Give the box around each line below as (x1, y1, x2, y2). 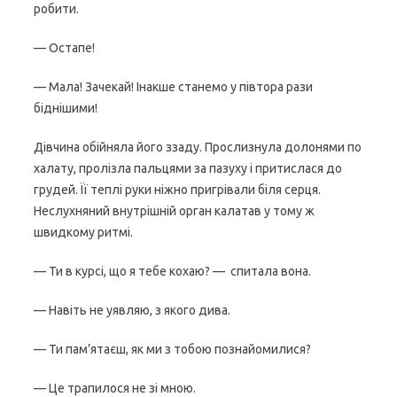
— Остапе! (34, 41, 95, 55)
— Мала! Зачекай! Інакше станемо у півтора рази (34, 80, 313, 94)
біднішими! (34, 101, 97, 115)
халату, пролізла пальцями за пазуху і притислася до (34, 161, 342, 175)
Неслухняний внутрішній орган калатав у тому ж (34, 204, 315, 218)
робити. (34, 2, 79, 16)
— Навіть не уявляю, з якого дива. (34, 303, 230, 317)
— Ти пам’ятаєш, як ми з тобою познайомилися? (34, 342, 311, 356)
